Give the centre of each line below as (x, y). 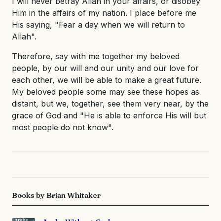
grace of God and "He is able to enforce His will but (109, 115)
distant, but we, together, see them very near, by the (110, 103)
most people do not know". (63, 127)
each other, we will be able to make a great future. (107, 80)
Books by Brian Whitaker (56, 195)
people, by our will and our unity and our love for (105, 68)
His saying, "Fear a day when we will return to (98, 24)
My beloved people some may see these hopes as (106, 92)
